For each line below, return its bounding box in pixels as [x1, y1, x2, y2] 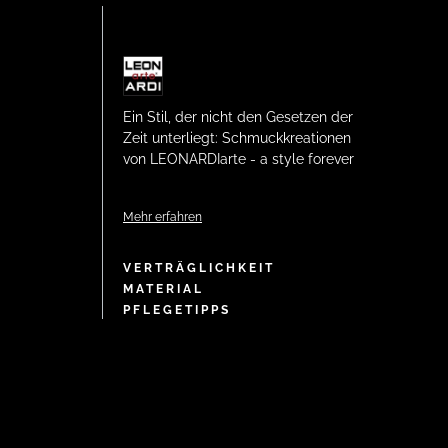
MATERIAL [123, 282, 204, 297]
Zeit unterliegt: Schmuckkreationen [123, 129, 351, 147]
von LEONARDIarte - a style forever [123, 150, 354, 168]
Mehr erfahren [123, 210, 202, 225]
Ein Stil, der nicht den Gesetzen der [123, 108, 353, 126]
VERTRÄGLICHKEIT [123, 261, 275, 276]
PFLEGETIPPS [123, 303, 231, 318]
